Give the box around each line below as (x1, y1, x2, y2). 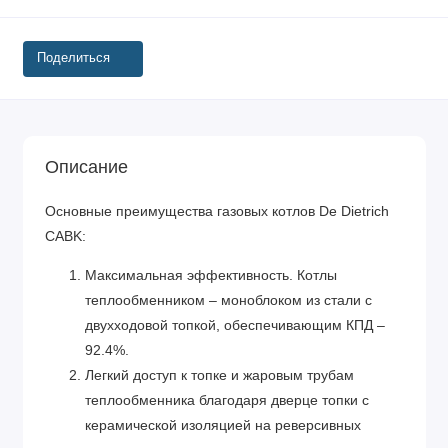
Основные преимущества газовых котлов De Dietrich (45, 204, 389, 220)
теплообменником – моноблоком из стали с (85, 292, 372, 308)
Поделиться (37, 51, 110, 66)
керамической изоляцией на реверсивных (85, 417, 361, 433)
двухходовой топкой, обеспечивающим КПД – (85, 317, 385, 333)
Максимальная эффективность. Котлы (85, 267, 337, 283)
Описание (45, 157, 128, 178)
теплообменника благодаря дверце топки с (85, 392, 369, 408)
